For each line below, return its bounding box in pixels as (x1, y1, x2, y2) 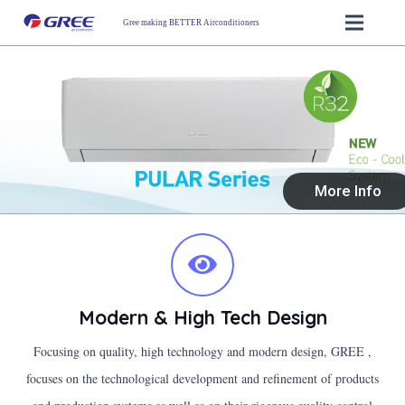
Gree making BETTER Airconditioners (123, 17, 260, 27)
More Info (315, 182, 381, 200)
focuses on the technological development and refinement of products (26, 370, 379, 388)
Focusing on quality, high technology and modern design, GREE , (33, 343, 372, 361)
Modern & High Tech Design (78, 305, 327, 329)
